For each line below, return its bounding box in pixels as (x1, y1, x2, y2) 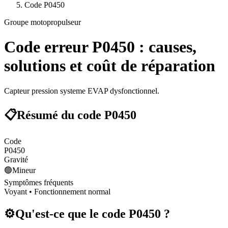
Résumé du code (17, 108, 104, 122)
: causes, (135, 38, 196, 56)
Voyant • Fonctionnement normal (4, 187, 110, 196)
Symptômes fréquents (4, 178, 73, 187)
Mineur (12, 165, 36, 175)
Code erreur (4, 38, 92, 56)
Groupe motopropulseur (4, 18, 81, 26)
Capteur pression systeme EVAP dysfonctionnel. (4, 86, 159, 95)
